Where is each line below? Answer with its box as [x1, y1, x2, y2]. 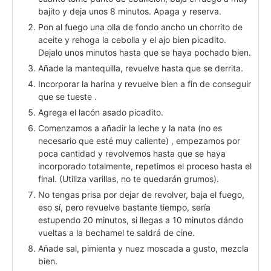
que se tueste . [38, 91, 97, 102]
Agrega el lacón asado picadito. [38, 106, 163, 117]
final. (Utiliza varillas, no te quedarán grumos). [38, 173, 219, 184]
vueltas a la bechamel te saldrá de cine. [38, 227, 195, 238]
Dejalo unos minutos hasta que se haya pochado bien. [38, 47, 251, 57]
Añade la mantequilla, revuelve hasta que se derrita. [38, 62, 243, 73]
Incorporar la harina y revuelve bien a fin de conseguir [38, 78, 251, 89]
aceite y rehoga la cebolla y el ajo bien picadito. [38, 34, 226, 45]
